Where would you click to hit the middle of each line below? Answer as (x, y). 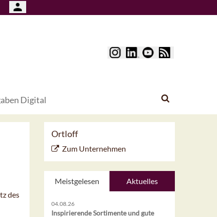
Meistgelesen (77, 181)
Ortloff (65, 134)
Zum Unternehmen (94, 149)
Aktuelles (142, 181)
